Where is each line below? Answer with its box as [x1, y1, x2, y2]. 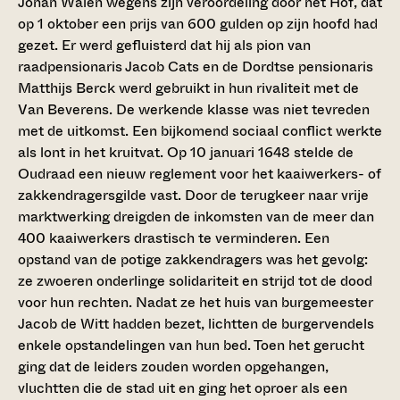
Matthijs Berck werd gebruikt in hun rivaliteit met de [18, 78, 359, 99]
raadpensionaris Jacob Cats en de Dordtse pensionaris [18, 56, 373, 78]
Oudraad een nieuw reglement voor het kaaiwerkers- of [18, 163, 381, 185]
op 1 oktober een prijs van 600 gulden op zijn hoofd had [18, 13, 378, 35]
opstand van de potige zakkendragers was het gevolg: [18, 249, 368, 271]
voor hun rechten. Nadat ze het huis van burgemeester [18, 292, 373, 313]
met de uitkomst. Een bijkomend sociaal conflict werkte [18, 121, 382, 142]
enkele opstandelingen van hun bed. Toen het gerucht [18, 335, 364, 356]
